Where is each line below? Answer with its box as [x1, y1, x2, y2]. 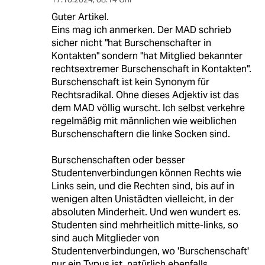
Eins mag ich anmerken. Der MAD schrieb [51, 24, 231, 37]
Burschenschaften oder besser [51, 154, 185, 167]
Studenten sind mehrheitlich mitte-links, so [51, 219, 238, 232]
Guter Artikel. [51, 11, 109, 24]
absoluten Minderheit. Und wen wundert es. [51, 206, 241, 219]
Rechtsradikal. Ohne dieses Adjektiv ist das [51, 89, 239, 102]
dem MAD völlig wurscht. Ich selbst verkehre [51, 102, 245, 115]
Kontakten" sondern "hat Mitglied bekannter [51, 50, 243, 63]
